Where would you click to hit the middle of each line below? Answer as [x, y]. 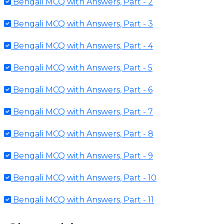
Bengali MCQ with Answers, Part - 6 [82, 89]
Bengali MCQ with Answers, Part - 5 [82, 67]
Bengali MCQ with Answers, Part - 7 [82, 111]
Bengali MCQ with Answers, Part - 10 [84, 177]
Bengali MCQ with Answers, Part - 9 [82, 155]
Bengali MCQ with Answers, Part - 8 [82, 133]
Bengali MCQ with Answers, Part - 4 [82, 45]
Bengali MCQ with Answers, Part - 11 [82, 199]
